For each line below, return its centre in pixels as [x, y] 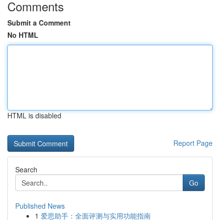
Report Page [193, 143]
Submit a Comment [39, 23]
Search [26, 169]
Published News [40, 206]
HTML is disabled [34, 115]
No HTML [23, 35]
